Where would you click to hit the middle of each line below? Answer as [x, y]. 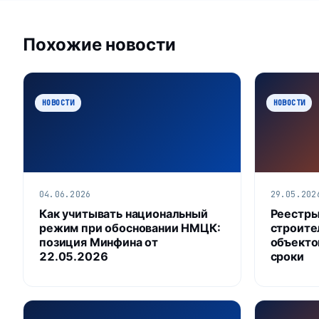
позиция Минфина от [99, 242]
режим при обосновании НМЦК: [130, 228]
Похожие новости [99, 44]
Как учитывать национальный [124, 213]
